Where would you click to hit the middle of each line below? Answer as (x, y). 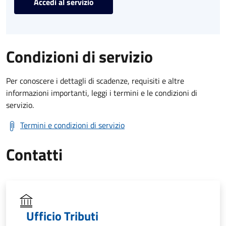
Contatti (34, 154)
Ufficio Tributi (62, 216)
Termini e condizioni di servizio (72, 125)
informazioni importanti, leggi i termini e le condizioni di (102, 93)
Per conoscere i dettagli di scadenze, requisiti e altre (95, 80)
